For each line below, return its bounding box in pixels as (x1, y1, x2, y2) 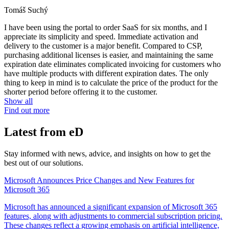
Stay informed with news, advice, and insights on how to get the (4, 149, 211, 158)
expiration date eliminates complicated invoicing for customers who (4, 59, 221, 68)
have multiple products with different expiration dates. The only (4, 68, 209, 78)
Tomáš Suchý (4, 5, 48, 14)
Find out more (4, 105, 50, 114)
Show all (4, 96, 33, 105)
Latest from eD (4, 125, 83, 139)
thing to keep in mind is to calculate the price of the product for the (4, 78, 218, 87)
